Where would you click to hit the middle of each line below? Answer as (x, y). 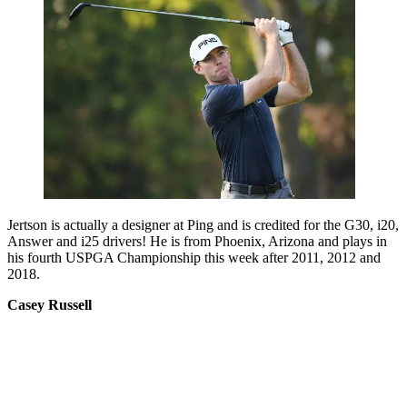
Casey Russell (50, 305)
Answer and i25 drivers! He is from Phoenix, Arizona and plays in (197, 242)
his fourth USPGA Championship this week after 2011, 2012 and (194, 258)
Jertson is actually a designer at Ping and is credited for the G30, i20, (203, 225)
